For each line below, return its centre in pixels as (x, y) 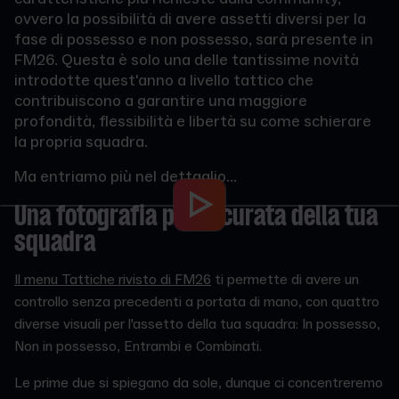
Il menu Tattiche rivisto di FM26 (113, 280)
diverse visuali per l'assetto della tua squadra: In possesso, (197, 324)
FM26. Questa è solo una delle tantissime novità (187, 60)
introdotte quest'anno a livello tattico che (164, 81)
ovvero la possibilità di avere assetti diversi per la (190, 19)
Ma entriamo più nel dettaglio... (126, 177)
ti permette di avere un (285, 280)
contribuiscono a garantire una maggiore (161, 101)
